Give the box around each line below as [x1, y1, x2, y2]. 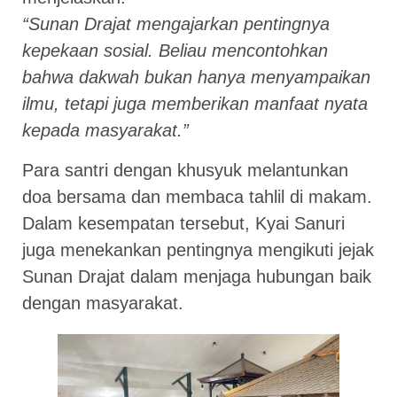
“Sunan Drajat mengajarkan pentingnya [22, 14, 330, 35]
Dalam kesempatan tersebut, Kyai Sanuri [22, 213, 345, 233]
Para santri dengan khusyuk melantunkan [22, 160, 348, 180]
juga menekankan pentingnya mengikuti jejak [22, 239, 374, 260]
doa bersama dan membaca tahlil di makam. [22, 186, 372, 206]
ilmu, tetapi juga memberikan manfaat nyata [22, 94, 368, 114]
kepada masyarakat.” [22, 121, 189, 141]
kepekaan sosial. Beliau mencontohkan [22, 41, 328, 61]
